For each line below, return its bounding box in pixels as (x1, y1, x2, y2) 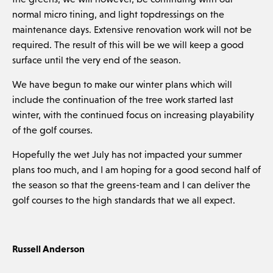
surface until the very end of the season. (12, 54, 181, 65)
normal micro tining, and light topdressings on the (12, 9, 224, 19)
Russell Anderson (12, 243, 85, 254)
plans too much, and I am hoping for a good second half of (12, 164, 261, 175)
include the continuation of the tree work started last (12, 94, 233, 105)
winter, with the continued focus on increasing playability (12, 109, 254, 120)
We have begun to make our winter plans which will (12, 79, 232, 90)
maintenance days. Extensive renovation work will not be (12, 24, 252, 35)
